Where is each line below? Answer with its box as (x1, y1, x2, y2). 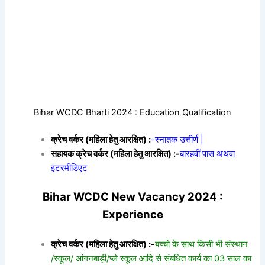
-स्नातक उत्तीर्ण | (151, 134, 204, 145)
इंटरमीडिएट (51, 162, 88, 173)
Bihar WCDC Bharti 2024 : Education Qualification (34, 106, 231, 118)
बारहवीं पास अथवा (180, 148, 235, 159)
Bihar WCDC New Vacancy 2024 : (42, 189, 223, 203)
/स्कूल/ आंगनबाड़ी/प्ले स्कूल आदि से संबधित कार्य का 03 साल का (51, 253, 252, 264)
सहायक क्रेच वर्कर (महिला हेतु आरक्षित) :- (51, 148, 180, 159)
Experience (102, 207, 163, 221)
